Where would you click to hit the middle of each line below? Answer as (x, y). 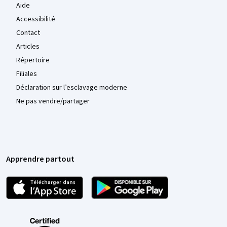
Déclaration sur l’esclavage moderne (72, 88)
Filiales (27, 74)
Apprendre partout (40, 159)
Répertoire (33, 61)
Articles (28, 47)
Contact (28, 33)
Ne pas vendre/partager (53, 102)
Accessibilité (36, 20)
